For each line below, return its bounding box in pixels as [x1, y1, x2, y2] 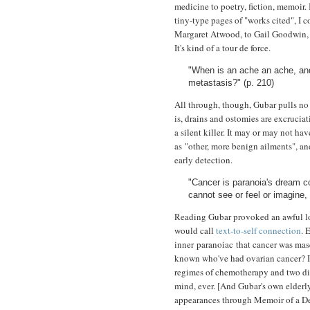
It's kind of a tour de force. [174, 42, 271, 55]
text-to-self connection [214, 224, 301, 237]
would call [174, 224, 214, 237]
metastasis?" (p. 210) [188, 77, 274, 89]
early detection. [174, 154, 232, 167]
